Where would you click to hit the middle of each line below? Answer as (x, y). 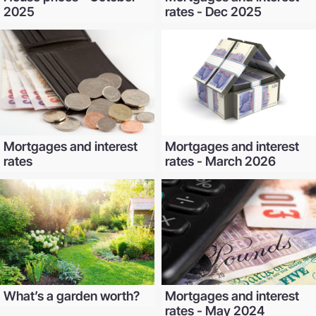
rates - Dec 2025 (213, 12)
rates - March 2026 (220, 162)
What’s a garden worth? (72, 296)
